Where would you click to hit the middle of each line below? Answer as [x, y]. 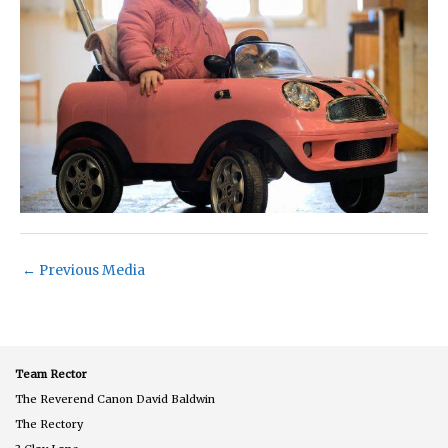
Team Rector [51, 373]
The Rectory [49, 423]
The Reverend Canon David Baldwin [115, 398]
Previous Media [90, 270]
